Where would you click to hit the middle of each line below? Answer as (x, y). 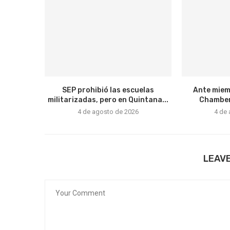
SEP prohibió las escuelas (108, 90)
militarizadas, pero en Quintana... (108, 100)
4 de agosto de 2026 (108, 111)
